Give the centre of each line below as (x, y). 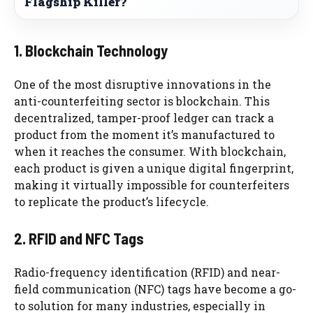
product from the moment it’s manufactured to (144, 134)
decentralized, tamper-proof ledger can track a (144, 117)
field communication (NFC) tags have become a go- (155, 289)
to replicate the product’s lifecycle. (111, 201)
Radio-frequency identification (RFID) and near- (147, 272)
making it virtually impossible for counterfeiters (152, 184)
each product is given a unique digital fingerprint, (154, 168)
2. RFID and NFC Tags (79, 238)
